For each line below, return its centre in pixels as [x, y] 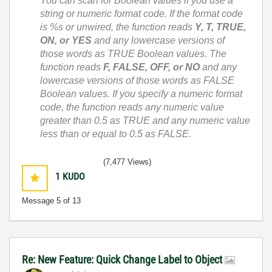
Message [39, 201]
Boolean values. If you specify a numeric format [141, 94]
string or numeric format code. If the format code [141, 14]
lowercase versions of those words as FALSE [137, 81]
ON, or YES [66, 41]
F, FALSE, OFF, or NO [151, 67]
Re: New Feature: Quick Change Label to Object [123, 260]
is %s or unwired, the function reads [117, 27]
